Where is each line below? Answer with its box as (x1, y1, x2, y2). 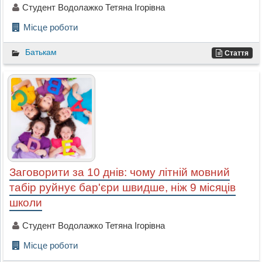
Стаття (225, 49, 249, 57)
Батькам (25, 47, 57, 57)
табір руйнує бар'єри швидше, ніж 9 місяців (9, 181, 236, 194)
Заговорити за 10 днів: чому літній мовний (9, 166, 230, 178)
